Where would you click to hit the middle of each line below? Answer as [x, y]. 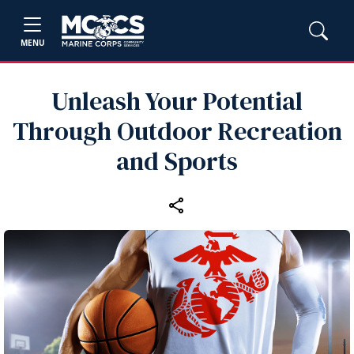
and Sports [177, 161]
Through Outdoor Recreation [177, 131]
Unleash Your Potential [177, 101]
